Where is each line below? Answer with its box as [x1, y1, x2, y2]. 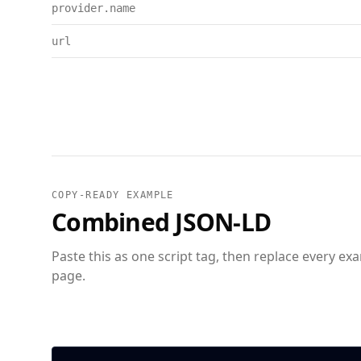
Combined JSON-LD [52, 205, 271, 239]
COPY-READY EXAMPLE [52, 189, 174, 201]
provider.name [52, 2, 135, 15]
